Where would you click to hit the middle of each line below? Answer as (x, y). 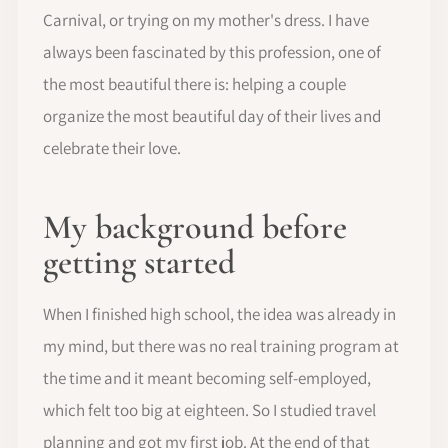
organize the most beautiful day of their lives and (212, 115)
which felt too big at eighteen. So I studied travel (209, 409)
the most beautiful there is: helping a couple (194, 83)
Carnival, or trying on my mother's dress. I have (206, 19)
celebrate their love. (112, 147)
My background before (195, 227)
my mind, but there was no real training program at (221, 345)
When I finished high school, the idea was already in (219, 313)
